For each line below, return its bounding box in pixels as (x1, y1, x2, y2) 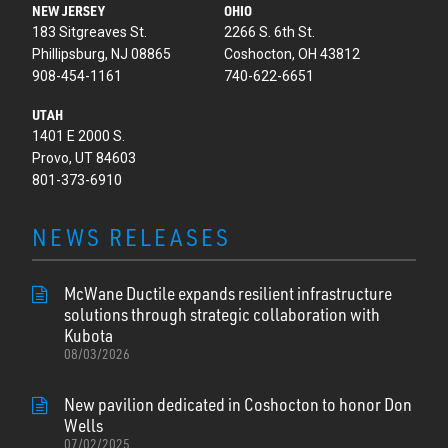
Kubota (63, 323, 113, 346)
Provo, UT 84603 (32, 149, 137, 166)
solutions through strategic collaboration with (63, 302, 380, 325)
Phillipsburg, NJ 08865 (32, 45, 172, 62)
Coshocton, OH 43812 (224, 45, 360, 62)
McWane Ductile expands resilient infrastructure (63, 281, 392, 304)
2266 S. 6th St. (224, 23, 315, 40)
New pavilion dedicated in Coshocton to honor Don (63, 392, 412, 415)
